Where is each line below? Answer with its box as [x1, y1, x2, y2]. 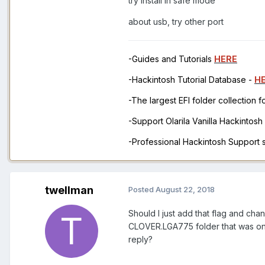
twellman [45, 183, 93, 196]
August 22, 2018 [156, 184, 215, 194]
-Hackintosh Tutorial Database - [128, 74, 254, 85]
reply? [128, 234, 153, 244]
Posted [128, 184, 156, 194]
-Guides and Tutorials [128, 53, 214, 64]
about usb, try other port [128, 16, 224, 27]
